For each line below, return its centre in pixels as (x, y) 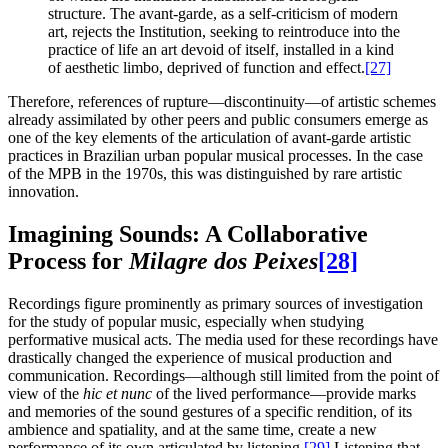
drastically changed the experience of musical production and (200, 358)
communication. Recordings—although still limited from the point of (223, 376)
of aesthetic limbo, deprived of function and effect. (206, 68)
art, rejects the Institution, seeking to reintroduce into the (224, 32)
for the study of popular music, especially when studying (186, 322)
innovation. (43, 192)
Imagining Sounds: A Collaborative (188, 234)
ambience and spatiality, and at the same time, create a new (192, 430)
